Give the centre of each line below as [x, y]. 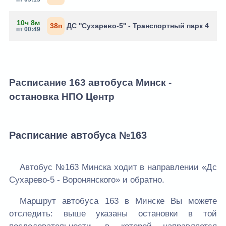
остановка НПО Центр [62, 96]
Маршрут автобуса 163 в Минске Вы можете [118, 201]
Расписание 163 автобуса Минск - [90, 82]
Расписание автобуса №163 [78, 135]
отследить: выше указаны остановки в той [113, 214]
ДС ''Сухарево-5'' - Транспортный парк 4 [138, 26]
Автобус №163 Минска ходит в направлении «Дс [118, 167]
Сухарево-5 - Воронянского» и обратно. [87, 180]
